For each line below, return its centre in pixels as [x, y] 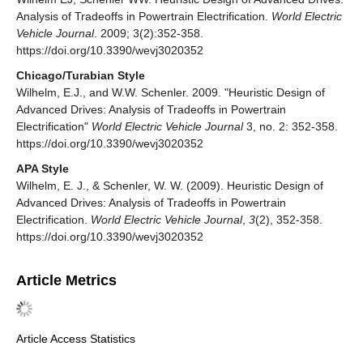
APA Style [43, 168]
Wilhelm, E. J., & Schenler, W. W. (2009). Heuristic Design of [170, 185]
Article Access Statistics [76, 339]
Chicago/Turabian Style [81, 75]
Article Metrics [66, 280]
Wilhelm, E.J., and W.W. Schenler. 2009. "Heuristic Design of [171, 92]
